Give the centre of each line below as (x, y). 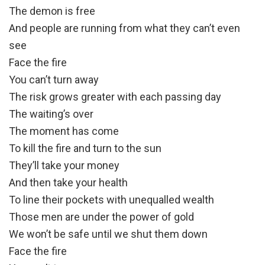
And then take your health (68, 183)
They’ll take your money (64, 166)
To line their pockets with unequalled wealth (112, 200)
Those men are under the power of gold (101, 217)
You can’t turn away (54, 80)
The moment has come (64, 131)
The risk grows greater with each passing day (115, 97)
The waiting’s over (51, 114)
